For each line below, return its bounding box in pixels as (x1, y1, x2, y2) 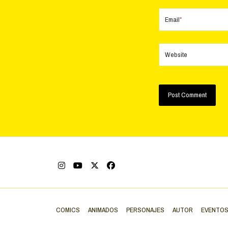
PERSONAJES (126, 205, 164, 214)
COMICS (56, 205, 80, 214)
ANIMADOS (88, 205, 118, 214)
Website (165, 49, 187, 59)
